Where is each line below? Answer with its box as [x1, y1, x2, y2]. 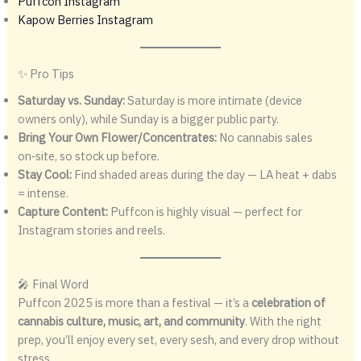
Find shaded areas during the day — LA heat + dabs [72, 166, 338, 182]
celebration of [251, 294, 326, 310]
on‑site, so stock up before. [18, 147, 160, 164]
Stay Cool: [18, 166, 73, 182]
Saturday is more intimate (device [125, 92, 303, 108]
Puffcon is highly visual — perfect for [108, 203, 303, 219]
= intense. [18, 185, 69, 201]
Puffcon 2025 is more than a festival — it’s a [18, 294, 252, 310]
